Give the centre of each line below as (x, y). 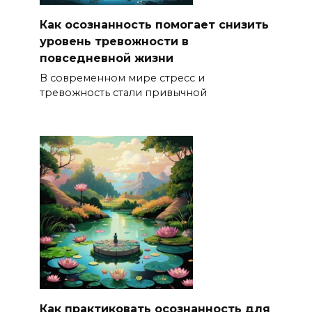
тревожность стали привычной (123, 92)
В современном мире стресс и (122, 78)
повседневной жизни (106, 58)
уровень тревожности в (114, 41)
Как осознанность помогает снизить (154, 24)
